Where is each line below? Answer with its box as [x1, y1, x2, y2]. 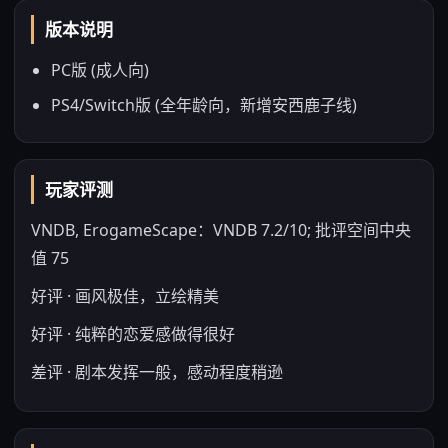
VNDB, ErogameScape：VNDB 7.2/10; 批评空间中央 [31, 219, 411, 241]
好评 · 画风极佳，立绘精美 [31, 285, 219, 307]
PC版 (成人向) [51, 59, 149, 81]
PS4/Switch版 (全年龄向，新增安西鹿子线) [51, 94, 357, 116]
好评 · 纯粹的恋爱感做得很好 [31, 323, 235, 345]
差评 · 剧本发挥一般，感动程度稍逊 [31, 361, 283, 383]
